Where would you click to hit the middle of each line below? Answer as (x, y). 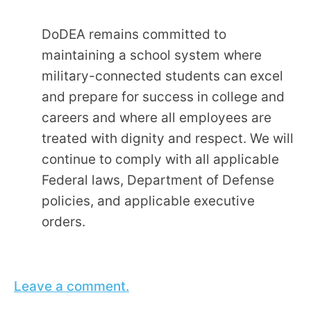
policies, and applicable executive (148, 201)
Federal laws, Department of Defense (158, 180)
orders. (64, 222)
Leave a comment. (72, 287)
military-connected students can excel (162, 76)
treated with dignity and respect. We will (168, 139)
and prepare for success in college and (163, 97)
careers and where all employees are (157, 118)
